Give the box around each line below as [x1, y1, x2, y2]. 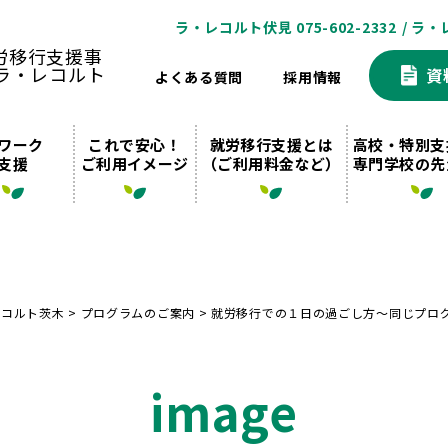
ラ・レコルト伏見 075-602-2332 [174, 16, 397, 37]
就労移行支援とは [209, 134, 334, 155]
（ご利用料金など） [201, 153, 341, 174]
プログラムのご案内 [80, 304, 195, 321]
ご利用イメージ [80, 153, 189, 174]
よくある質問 [154, 67, 244, 87]
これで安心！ [88, 134, 182, 155]
